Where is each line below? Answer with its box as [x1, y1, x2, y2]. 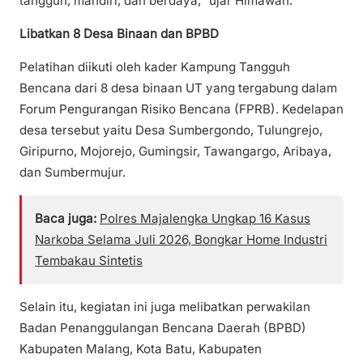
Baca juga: [35, 211, 96, 227]
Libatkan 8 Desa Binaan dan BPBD [19, 25, 219, 41]
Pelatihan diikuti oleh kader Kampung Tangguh [19, 58, 290, 75]
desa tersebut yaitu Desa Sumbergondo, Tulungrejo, [19, 122, 322, 138]
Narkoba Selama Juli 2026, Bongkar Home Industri [35, 232, 327, 248]
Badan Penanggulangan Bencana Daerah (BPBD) [19, 320, 306, 336]
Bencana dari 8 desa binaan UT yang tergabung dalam [19, 79, 337, 96]
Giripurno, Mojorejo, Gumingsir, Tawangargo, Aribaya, [19, 143, 331, 159]
